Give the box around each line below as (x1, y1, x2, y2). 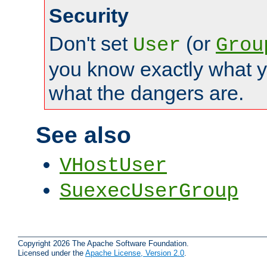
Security (49, 4, 129, 27)
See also (36, 122, 131, 148)
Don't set (49, 32, 133, 55)
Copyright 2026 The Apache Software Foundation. (18, 238, 189, 248)
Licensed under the (18, 248, 85, 257)
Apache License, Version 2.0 (85, 248, 184, 257)
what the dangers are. (49, 82, 244, 105)
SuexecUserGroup (60, 180, 238, 203)
